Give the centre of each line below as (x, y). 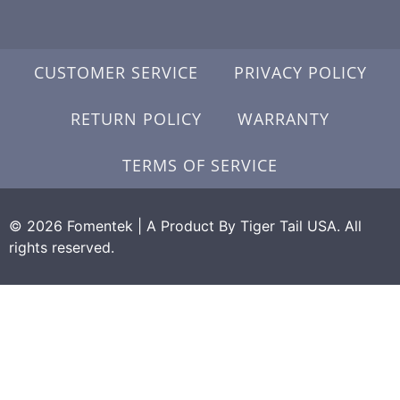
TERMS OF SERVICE (200, 165)
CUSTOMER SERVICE (116, 72)
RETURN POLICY (136, 118)
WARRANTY (283, 118)
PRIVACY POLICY (300, 72)
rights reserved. (62, 247)
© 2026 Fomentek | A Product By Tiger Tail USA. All (185, 225)
